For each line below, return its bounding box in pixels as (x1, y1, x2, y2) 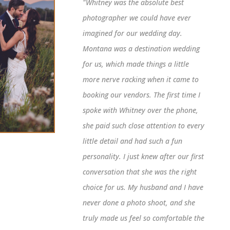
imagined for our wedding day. (82, 28, 182, 39)
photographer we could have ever (82, 13, 191, 23)
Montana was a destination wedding (82, 44, 200, 54)
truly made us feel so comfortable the (82, 213, 204, 223)
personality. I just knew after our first (82, 151, 204, 162)
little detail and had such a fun (82, 136, 182, 146)
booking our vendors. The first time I (82, 90, 200, 100)
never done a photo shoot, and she (82, 198, 195, 208)
